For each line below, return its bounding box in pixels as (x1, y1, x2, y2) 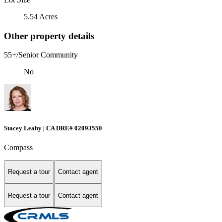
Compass (4, 143, 33, 152)
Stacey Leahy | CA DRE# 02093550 (4, 124, 102, 132)
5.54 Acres (24, 12, 57, 21)
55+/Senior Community (4, 51, 78, 59)
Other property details (4, 30, 94, 41)
